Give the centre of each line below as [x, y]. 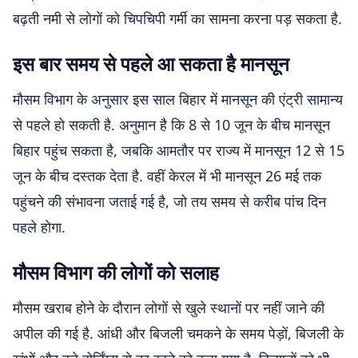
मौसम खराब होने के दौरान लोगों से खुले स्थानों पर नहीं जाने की [169, 307]
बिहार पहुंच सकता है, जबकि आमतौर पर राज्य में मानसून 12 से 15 [179, 150]
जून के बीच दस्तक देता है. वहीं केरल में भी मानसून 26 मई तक [167, 175]
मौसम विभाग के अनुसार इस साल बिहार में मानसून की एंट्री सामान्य [178, 99]
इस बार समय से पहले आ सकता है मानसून [151, 63]
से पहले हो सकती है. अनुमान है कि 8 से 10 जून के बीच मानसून [171, 124]
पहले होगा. [39, 227]
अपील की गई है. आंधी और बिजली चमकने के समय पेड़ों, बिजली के [178, 333]
